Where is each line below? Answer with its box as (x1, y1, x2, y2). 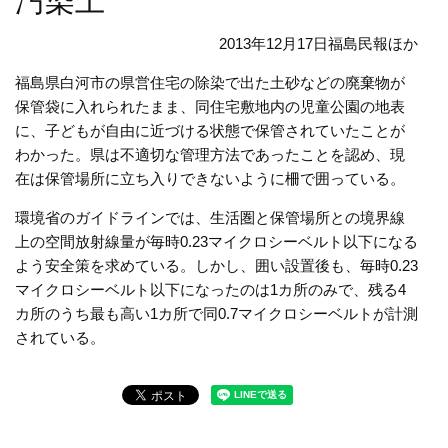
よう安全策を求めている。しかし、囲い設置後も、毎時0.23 (15, 257, 418, 275)
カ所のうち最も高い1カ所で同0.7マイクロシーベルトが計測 (15, 305, 418, 323)
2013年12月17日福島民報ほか (219, 35, 418, 53)
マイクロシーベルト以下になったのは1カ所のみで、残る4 (15, 281, 406, 299)
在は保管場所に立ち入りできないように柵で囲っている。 (15, 170, 405, 188)
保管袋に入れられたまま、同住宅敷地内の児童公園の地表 (15, 98, 405, 116)
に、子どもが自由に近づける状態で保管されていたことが (15, 122, 405, 140)
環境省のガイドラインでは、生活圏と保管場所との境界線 (15, 209, 405, 227)
